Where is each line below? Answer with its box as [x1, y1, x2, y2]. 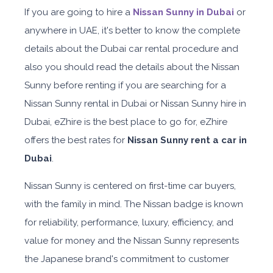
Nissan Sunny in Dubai [133, 7, 234, 18]
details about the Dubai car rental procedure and [24, 43, 238, 54]
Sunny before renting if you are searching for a [24, 80, 226, 91]
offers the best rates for [24, 135, 127, 146]
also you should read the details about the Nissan [24, 62, 239, 73]
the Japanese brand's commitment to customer [24, 253, 229, 264]
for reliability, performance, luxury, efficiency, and [24, 217, 233, 228]
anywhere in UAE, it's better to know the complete [24, 25, 240, 36]
